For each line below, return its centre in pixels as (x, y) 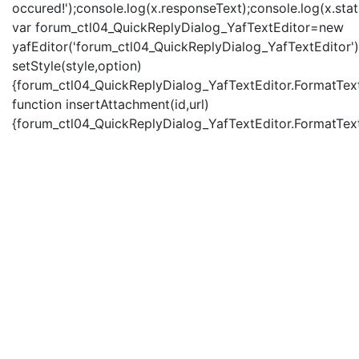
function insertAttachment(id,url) (111, 104)
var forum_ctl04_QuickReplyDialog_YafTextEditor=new (178, 27)
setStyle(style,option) (77, 66)
